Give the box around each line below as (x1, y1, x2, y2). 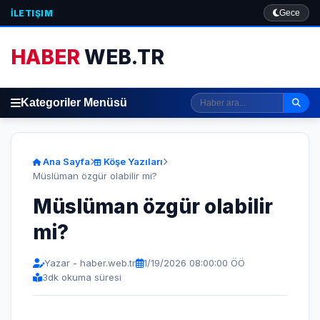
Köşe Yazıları (101, 156, 163, 167)
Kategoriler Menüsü (21, 96, 127, 109)
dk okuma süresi (48, 271, 121, 283)
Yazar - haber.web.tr (44, 257, 136, 269)
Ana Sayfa (41, 156, 90, 167)
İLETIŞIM (11, 7, 53, 19)
